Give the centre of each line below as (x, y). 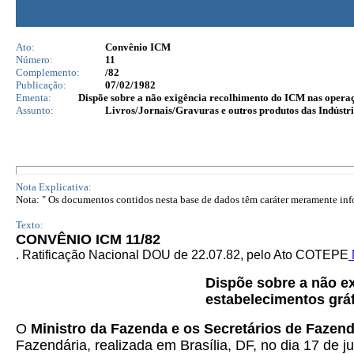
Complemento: (48, 72)
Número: (34, 60)
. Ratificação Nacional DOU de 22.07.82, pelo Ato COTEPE (182, 255)
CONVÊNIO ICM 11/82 (88, 239)
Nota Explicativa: (54, 187)
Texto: (30, 225)
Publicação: (41, 85)
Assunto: (35, 110)
